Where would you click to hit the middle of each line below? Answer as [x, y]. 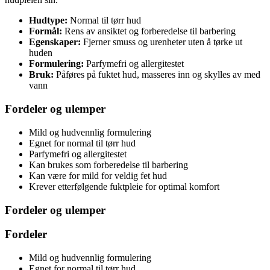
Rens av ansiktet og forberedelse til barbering [149, 31]
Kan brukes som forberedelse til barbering [108, 165]
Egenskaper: [55, 42]
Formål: [46, 31]
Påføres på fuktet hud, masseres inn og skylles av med [157, 75]
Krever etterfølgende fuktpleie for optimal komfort [124, 186]
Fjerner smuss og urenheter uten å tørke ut [162, 42]
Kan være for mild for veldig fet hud [98, 175]
